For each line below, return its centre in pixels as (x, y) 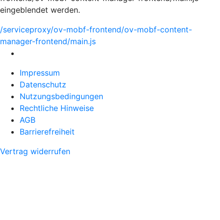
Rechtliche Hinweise (57, 108)
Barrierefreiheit (47, 132)
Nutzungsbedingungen (61, 96)
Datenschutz (43, 84)
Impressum (40, 73)
